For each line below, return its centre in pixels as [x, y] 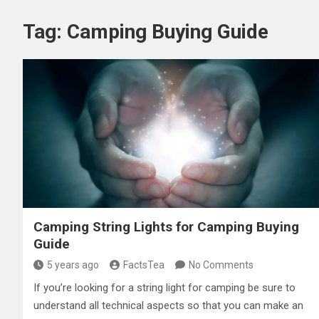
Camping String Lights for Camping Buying [166, 226]
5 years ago [73, 265]
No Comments [221, 265]
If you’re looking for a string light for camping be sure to [164, 287]
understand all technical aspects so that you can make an [168, 305]
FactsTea [144, 265]
